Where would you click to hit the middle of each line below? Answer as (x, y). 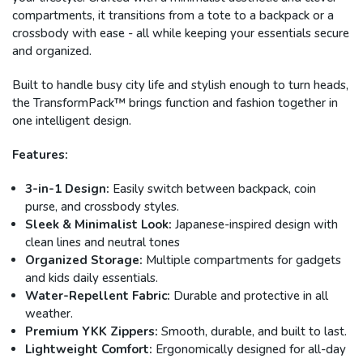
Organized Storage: (84, 261)
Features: (40, 155)
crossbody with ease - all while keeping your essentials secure (181, 34)
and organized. (52, 51)
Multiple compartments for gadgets (242, 261)
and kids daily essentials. (92, 278)
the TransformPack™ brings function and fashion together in (175, 103)
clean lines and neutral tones (102, 243)
